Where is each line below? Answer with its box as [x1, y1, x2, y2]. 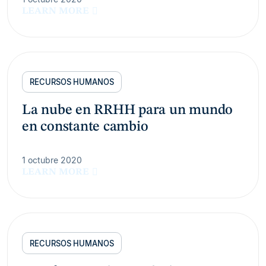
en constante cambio [22, 120, 148, 135]
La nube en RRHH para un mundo [22, 103, 233, 118]
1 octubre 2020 [22, 155, 82, 166]
